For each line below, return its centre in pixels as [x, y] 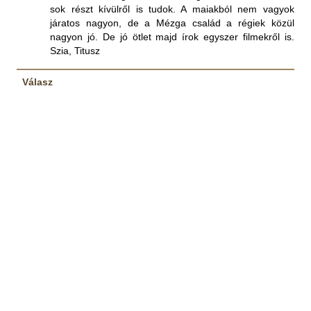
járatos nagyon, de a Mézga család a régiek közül [172, 23]
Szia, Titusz [75, 51]
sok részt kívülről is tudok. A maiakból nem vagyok [172, 9]
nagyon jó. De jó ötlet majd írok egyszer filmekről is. [172, 37]
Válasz [37, 82]
